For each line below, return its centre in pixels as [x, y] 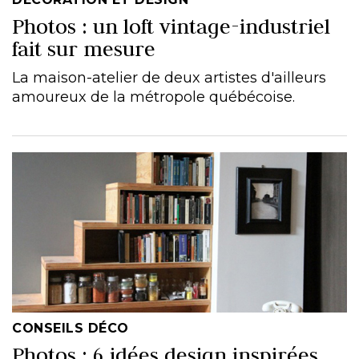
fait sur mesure [84, 49]
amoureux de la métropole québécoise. [153, 97]
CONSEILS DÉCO [71, 328]
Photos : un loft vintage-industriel [171, 26]
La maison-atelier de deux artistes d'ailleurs [169, 78]
